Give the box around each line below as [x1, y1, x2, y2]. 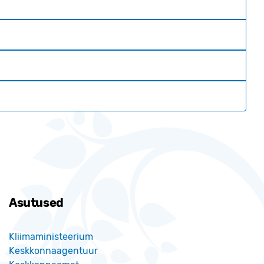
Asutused [9, 196, 64, 210]
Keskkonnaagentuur [9, 245, 98, 257]
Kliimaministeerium [9, 231, 93, 243]
